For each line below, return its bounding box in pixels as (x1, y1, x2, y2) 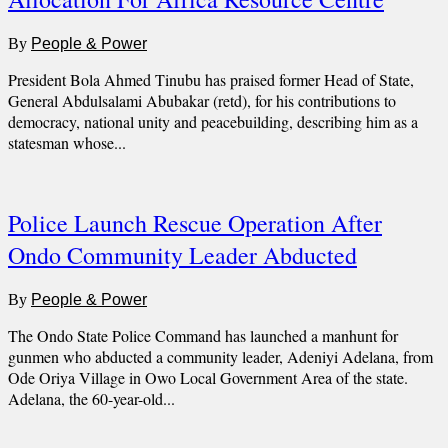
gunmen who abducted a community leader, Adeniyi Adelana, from (8, 345, 433, 367)
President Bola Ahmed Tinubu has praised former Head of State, (8, 69, 414, 91)
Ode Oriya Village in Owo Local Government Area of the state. (8, 366, 408, 388)
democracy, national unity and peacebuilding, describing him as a (8, 111, 418, 133)
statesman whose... (8, 132, 126, 154)
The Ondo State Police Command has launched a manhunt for (8, 324, 398, 346)
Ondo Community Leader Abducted (8, 239, 357, 272)
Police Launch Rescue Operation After (8, 207, 382, 240)
